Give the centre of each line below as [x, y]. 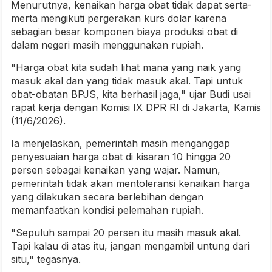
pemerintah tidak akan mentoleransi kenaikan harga [130, 183]
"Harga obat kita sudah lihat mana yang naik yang [126, 67]
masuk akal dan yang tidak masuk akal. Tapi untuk [127, 80]
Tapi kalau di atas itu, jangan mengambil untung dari [130, 246]
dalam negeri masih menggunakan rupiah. [107, 45]
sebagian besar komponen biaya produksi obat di [124, 31]
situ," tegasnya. [46, 259]
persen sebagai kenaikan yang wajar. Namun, [116, 170]
